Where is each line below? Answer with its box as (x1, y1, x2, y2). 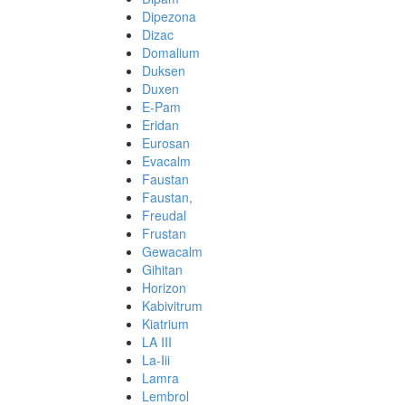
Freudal (142, 206, 186, 224)
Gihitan (142, 260, 183, 278)
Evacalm (142, 152, 191, 170)
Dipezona (142, 7, 196, 25)
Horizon (142, 278, 186, 297)
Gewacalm (142, 242, 202, 260)
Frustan (142, 224, 186, 242)
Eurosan (142, 134, 190, 152)
